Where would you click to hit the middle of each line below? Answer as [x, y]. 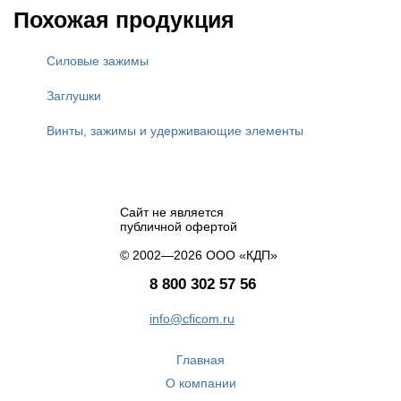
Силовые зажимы [98, 60]
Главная [200, 359]
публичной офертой [179, 226]
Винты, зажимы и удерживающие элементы [175, 130]
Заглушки [74, 95]
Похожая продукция [124, 19]
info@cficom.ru [192, 318]
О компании [200, 383]
